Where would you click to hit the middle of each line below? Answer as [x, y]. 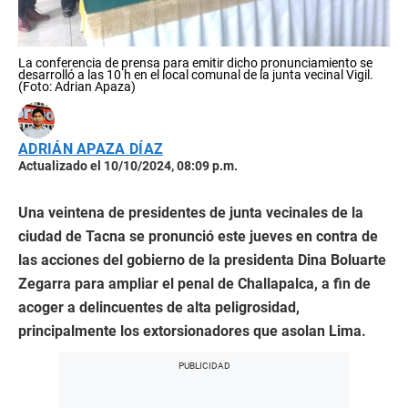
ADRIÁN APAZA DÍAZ [91, 149]
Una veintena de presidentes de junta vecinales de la [191, 213]
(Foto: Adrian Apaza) [77, 87]
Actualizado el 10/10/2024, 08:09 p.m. [128, 166]
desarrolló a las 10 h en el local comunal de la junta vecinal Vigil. [196, 75]
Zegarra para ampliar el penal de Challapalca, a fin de [194, 284]
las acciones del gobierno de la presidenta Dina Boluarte [202, 260]
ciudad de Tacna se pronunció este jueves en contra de [198, 236]
